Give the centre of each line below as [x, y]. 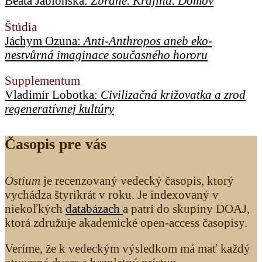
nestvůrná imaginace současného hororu [106, 54]
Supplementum [42, 81]
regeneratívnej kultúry [59, 109]
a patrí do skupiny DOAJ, [186, 208]
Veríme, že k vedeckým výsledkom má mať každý [127, 249]
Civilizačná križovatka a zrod [173, 95]
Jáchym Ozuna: [44, 40]
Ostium [24, 180]
